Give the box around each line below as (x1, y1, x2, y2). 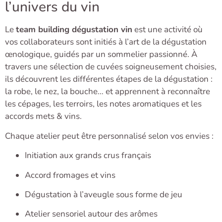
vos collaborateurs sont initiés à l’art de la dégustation (5, 36, 207, 48)
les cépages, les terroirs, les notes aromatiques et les (5, 98, 202, 110)
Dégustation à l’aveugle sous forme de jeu (25, 188, 182, 200)
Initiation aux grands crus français (25, 150, 151, 162)
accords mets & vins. (5, 111, 82, 122)
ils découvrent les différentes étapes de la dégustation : (5, 73, 213, 85)
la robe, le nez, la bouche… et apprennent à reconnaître (5, 86, 210, 98)
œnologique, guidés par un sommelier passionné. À (5, 49, 197, 60)
